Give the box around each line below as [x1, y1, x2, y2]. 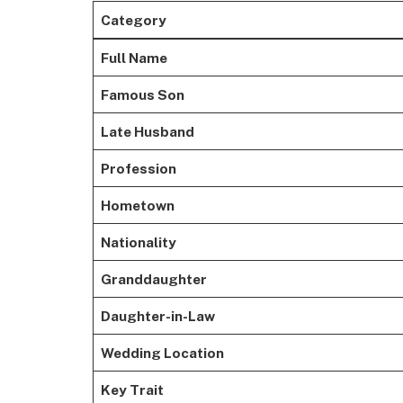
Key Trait [100, 381, 164, 398]
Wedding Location [100, 344, 224, 361]
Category [100, 11, 166, 28]
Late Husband [100, 122, 194, 139]
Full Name [100, 49, 167, 66]
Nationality [100, 233, 176, 250]
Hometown [100, 196, 175, 213]
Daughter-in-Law [100, 307, 215, 324]
